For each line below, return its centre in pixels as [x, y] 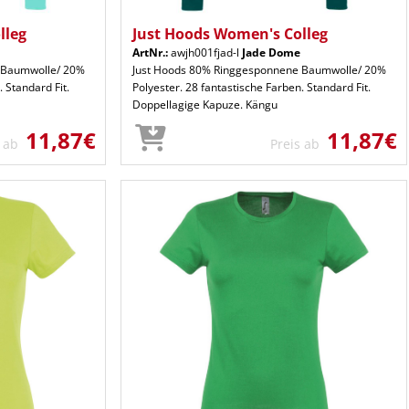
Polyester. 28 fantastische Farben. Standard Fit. [252, 87]
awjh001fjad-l [205, 52]
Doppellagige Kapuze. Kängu [205, 104]
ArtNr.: [150, 52]
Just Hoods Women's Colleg [230, 33]
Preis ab [299, 143]
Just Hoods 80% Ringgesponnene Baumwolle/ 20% [259, 69]
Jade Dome [271, 52]
